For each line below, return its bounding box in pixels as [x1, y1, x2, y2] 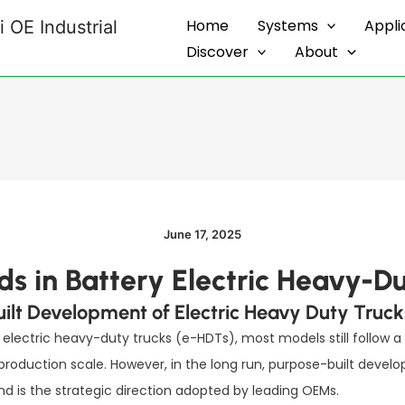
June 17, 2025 [164, 227, 241, 241]
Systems [257, 14, 318, 36]
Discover [185, 41, 249, 62]
